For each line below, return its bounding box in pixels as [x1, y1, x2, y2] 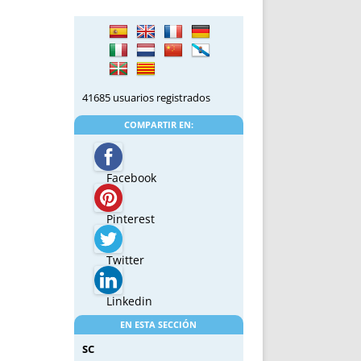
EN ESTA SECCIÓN [120, 318, 197, 331]
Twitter [106, 252, 144, 268]
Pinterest [106, 211, 155, 227]
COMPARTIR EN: [123, 118, 193, 131]
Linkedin [106, 293, 152, 309]
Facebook [106, 170, 156, 186]
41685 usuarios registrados [81, 90, 210, 106]
